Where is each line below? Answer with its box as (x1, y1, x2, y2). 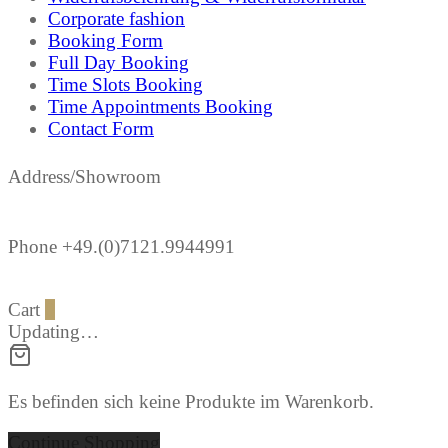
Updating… (8, 321, 99, 343)
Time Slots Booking (48, 74, 203, 96)
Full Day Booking (48, 52, 189, 74)
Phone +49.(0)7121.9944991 (8, 236, 235, 258)
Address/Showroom (8, 166, 161, 188)
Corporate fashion (48, 8, 185, 30)
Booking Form (48, 30, 163, 52)
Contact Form (48, 118, 154, 140)
